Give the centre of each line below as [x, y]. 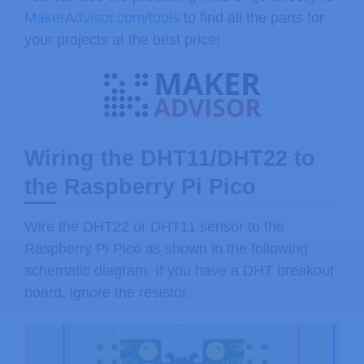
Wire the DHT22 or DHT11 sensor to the [154, 226]
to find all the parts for [252, 18]
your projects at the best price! [122, 40]
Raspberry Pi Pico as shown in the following [166, 248]
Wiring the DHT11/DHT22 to [170, 158]
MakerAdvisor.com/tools [102, 18]
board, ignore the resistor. [107, 292]
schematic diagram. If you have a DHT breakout [179, 270]
